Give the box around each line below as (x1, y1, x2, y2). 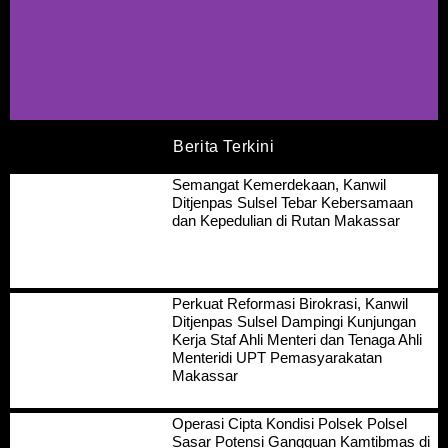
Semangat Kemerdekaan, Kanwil (171, 175, 386, 193)
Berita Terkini (173, 137, 275, 155)
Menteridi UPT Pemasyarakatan (171, 349, 382, 367)
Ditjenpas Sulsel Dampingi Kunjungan (171, 313, 416, 331)
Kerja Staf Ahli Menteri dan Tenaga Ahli (171, 331, 422, 349)
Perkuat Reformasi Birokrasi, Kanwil (171, 295, 408, 313)
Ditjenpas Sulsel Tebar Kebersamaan (171, 193, 413, 211)
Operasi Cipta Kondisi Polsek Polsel (171, 414, 407, 432)
